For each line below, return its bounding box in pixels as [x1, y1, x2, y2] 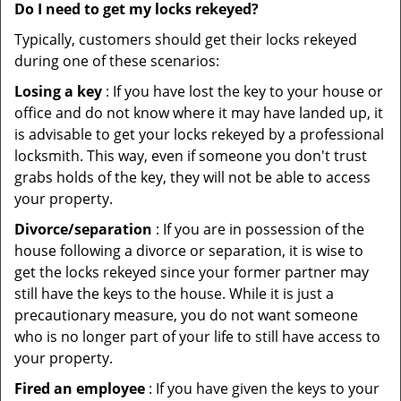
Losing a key [14, 81, 102, 101]
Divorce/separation [14, 219, 152, 239]
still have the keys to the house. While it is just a [14, 284, 334, 303]
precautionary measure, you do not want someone [14, 305, 358, 325]
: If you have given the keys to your [145, 379, 380, 398]
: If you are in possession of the [152, 219, 364, 239]
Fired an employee [14, 379, 145, 398]
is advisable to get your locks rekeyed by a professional [14, 124, 384, 144]
